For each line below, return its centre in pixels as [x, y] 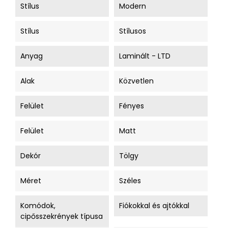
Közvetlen [136, 81]
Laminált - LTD [145, 56]
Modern [133, 6]
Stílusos [133, 31]
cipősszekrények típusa [62, 216]
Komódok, [38, 206]
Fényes [132, 106]
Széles [130, 181]
